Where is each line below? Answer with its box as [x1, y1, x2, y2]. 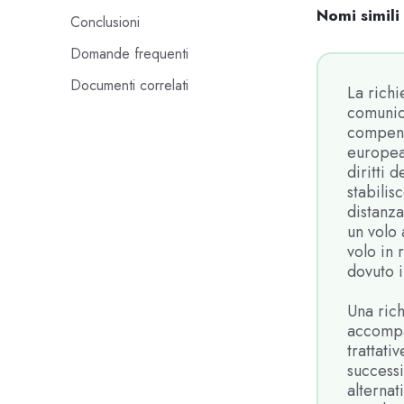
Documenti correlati [69, 74, 188, 96]
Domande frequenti [69, 42, 188, 64]
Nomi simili [316, 3, 399, 27]
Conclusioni [69, 11, 140, 32]
